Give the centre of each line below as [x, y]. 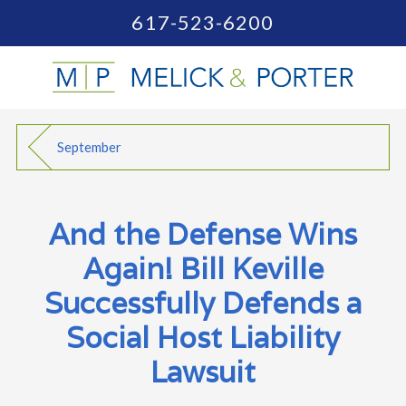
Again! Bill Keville [203, 268]
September [90, 147]
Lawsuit [203, 371]
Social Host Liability [203, 337]
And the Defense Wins [203, 233]
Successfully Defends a [203, 302]
